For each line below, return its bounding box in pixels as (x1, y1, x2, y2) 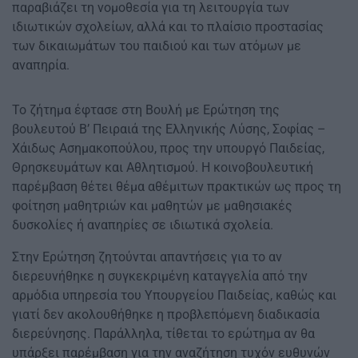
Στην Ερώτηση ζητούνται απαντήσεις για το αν (12, 249, 282, 265)
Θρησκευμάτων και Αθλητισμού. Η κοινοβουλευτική (12, 160, 313, 176)
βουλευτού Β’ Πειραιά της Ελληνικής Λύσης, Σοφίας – (12, 121, 326, 137)
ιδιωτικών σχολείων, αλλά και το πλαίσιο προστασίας (12, 19, 324, 35)
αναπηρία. (12, 58, 70, 74)
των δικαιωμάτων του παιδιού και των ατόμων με (12, 38, 301, 54)
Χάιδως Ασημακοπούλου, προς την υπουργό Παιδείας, (12, 141, 324, 157)
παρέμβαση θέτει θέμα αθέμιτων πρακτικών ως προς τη (12, 179, 341, 195)
